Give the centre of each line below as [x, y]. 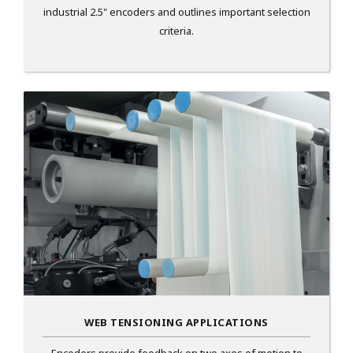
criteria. [176, 31]
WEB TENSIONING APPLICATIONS [176, 323]
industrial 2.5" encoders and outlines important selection [176, 12]
